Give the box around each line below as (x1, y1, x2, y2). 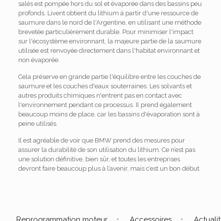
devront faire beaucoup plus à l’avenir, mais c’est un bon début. (18, 165, 201, 172)
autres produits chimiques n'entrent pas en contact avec (18, 92, 182, 99)
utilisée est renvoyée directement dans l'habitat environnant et (18, 47, 200, 54)
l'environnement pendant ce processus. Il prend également (18, 101, 192, 109)
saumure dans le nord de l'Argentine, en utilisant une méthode (18, 19, 201, 26)
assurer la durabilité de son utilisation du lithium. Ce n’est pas (18, 146, 195, 153)
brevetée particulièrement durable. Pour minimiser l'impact (18, 28, 193, 36)
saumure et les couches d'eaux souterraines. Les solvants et (18, 82, 192, 90)
